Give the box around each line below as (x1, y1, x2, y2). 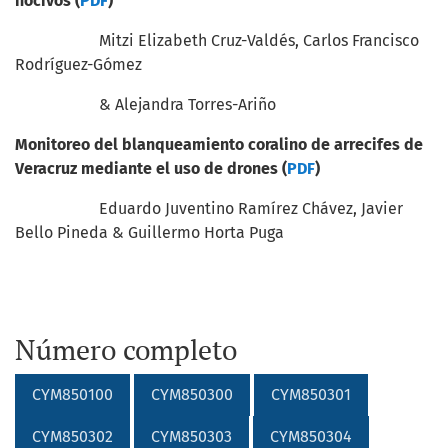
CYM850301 (271, 385, 351, 404)
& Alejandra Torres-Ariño (15, 95, 276, 114)
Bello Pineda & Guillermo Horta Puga (15, 223, 284, 242)
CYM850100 (32, 385, 113, 404)
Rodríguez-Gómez (15, 55, 142, 74)
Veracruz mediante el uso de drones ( (15, 159, 287, 178)
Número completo (15, 331, 237, 368)
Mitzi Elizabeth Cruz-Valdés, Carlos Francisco (15, 31, 419, 50)
